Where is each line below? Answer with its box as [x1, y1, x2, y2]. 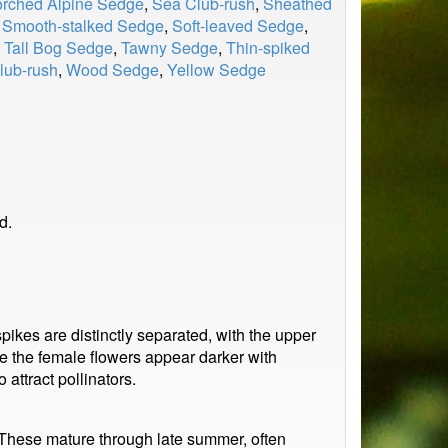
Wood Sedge [66, 58, 159, 81]
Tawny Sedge [121, 36, 218, 59]
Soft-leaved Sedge [172, 14, 304, 37]
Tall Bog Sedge [4, 36, 113, 59]
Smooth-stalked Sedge [2, 14, 164, 37]
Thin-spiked [226, 36, 310, 59]
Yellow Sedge [167, 58, 266, 81]
